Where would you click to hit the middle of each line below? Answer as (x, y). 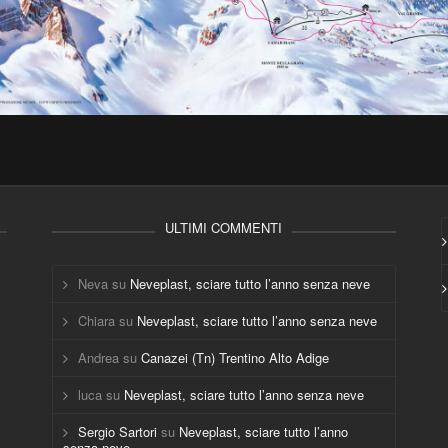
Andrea (99, 357)
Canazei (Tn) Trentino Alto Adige (235, 357)
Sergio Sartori (118, 431)
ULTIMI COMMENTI (224, 227)
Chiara (97, 320)
